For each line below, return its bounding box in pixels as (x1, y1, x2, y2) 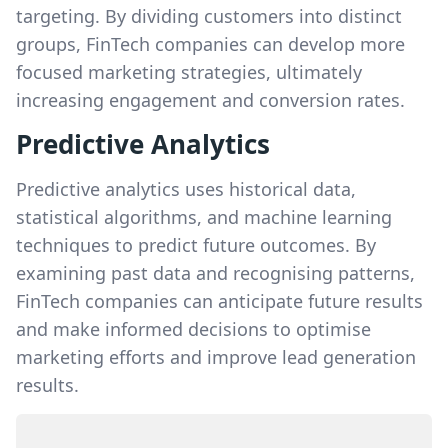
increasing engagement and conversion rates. (16, 88, 405, 112)
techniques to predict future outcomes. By (16, 233, 376, 257)
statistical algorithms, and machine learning (16, 205, 392, 229)
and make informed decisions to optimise (16, 317, 371, 341)
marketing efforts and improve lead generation (16, 345, 416, 369)
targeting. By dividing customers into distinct (16, 4, 402, 28)
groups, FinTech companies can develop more (16, 32, 405, 56)
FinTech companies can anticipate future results (16, 289, 423, 313)
